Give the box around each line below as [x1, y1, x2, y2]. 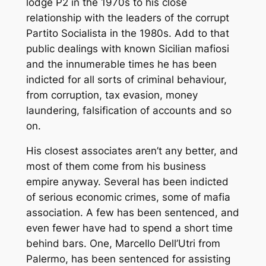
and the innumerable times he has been [26, 58, 217, 70]
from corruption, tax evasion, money [26, 88, 198, 101]
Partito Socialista [26, 27, 107, 39]
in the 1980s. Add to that [106, 27, 229, 39]
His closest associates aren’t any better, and [26, 145, 238, 157]
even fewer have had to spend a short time [26, 222, 233, 235]
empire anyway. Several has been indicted [26, 176, 229, 188]
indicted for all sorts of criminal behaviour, [26, 73, 227, 85]
